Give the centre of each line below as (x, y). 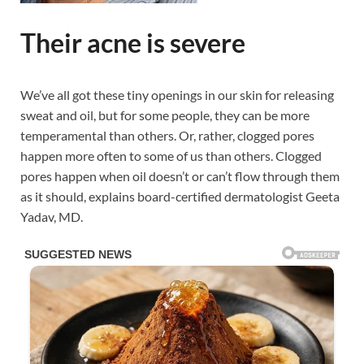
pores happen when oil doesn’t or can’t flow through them (180, 175)
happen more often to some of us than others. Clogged (171, 155)
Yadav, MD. (52, 216)
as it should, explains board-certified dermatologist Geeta (180, 196)
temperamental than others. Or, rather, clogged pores (167, 135)
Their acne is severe (133, 43)
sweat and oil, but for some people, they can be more (165, 115)
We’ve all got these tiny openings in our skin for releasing (177, 94)
